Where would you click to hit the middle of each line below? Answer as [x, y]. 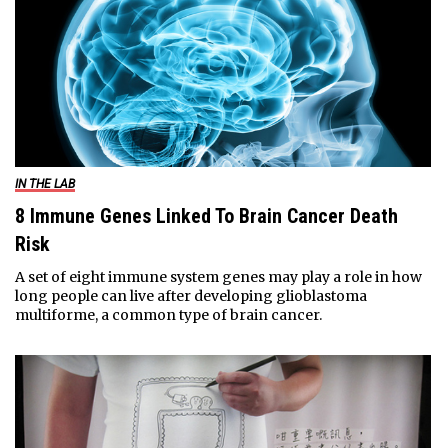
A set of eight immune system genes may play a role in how [218, 276]
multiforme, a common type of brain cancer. [168, 314]
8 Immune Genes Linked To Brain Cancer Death [206, 215]
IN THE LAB [44, 183]
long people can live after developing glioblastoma [190, 295]
